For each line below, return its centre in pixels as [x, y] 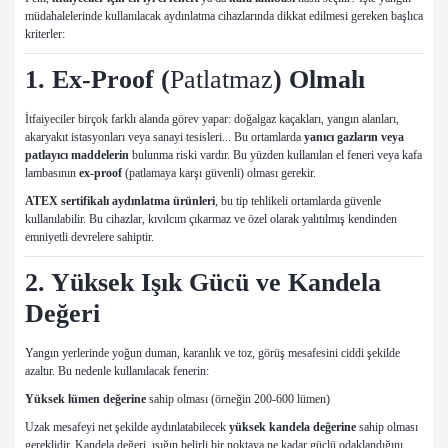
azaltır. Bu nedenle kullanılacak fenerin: [117, 371]
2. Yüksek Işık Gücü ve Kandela [203, 283]
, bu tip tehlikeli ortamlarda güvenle [298, 201]
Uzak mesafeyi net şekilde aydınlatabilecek [127, 427]
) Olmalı [319, 80]
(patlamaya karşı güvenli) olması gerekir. [219, 173]
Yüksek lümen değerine [85, 399]
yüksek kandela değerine [294, 427]
